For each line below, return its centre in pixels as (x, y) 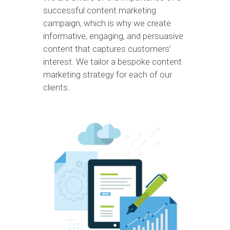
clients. (56, 87)
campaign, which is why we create (107, 23)
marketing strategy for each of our (108, 74)
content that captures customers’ (107, 49)
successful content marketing (100, 10)
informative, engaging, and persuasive (113, 36)
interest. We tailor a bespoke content (112, 61)
